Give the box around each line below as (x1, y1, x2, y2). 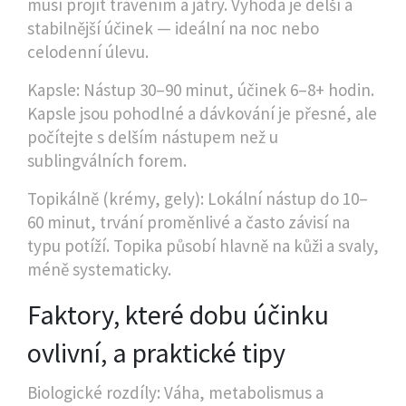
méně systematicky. (27, 258, 171, 280)
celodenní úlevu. (27, 41, 149, 63)
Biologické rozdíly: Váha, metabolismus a (27, 382, 324, 403)
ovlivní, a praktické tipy (27, 335, 285, 370)
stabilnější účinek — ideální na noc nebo (27, 17, 319, 39)
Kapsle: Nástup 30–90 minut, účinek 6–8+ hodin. (27, 79, 374, 101)
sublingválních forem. (27, 150, 187, 171)
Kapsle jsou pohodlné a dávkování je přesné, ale (27, 102, 377, 124)
